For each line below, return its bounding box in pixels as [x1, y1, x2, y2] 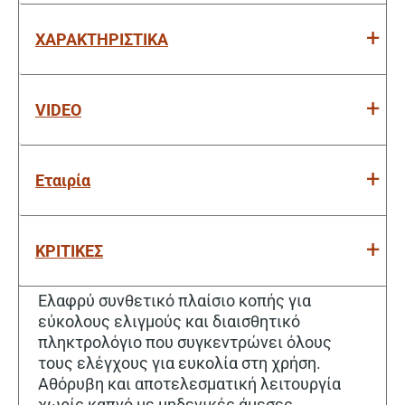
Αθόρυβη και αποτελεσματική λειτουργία [38, 373, 341, 393]
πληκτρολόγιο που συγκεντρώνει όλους [38, 332, 332, 352]
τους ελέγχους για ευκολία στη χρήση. [38, 353, 321, 372]
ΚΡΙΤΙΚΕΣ [35, 240, 103, 260]
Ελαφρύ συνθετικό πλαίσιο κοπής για [38, 290, 311, 310]
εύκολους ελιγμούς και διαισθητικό [38, 311, 300, 331]
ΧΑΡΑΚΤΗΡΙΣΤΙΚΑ [35, 29, 168, 49]
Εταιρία [35, 170, 90, 190]
